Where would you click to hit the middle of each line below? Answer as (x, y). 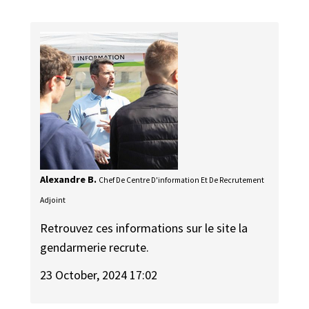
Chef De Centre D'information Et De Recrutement (182, 180)
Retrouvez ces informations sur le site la (144, 228)
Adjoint (53, 200)
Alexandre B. (69, 180)
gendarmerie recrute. (95, 247)
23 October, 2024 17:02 (99, 275)
